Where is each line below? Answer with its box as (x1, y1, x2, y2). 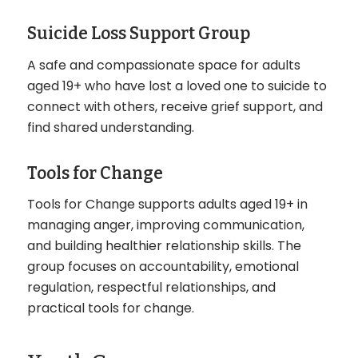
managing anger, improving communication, (26, 216, 304, 235)
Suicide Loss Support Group (26, 23, 250, 45)
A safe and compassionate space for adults (26, 56, 300, 75)
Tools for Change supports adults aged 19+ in (26, 195, 308, 214)
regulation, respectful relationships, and (26, 278, 276, 297)
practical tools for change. (26, 299, 194, 318)
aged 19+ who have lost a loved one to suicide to (26, 77, 327, 96)
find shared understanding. (26, 118, 194, 137)
